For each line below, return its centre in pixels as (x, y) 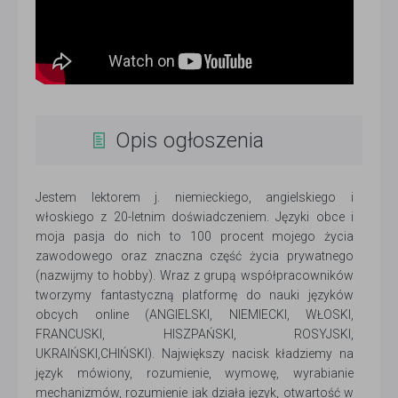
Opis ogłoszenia (190, 141)
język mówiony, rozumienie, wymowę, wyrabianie (195, 374)
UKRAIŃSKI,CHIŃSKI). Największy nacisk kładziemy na (195, 354)
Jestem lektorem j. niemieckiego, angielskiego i (195, 198)
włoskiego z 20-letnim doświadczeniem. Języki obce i (195, 217)
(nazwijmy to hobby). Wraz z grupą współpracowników (195, 276)
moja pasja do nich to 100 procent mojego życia (195, 237)
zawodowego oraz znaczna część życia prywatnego (195, 256)
